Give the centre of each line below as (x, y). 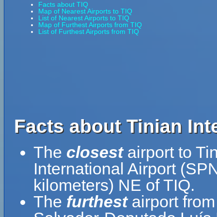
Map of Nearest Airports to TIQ (85, 11)
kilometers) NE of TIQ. (114, 185)
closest (95, 152)
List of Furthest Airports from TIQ (89, 31)
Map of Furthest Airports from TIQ (90, 25)
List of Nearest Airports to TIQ (84, 18)
